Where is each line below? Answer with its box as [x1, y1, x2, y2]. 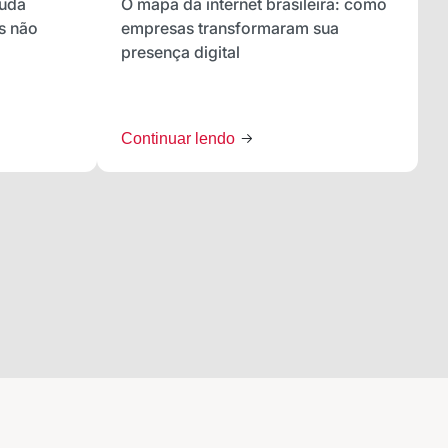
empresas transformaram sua [121, 18, 339, 39]
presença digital [121, 42, 240, 63]
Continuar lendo [121, 130, 239, 148]
